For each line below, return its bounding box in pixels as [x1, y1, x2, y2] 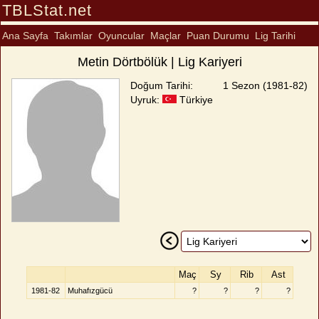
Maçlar [150, 30, 181, 41]
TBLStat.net [2, 1, 92, 19]
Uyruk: [130, 94, 162, 105]
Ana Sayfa [2, 30, 48, 41]
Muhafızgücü [67, 286, 113, 295]
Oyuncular [98, 30, 145, 41]
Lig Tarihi [255, 30, 296, 41]
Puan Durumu [187, 30, 249, 41]
